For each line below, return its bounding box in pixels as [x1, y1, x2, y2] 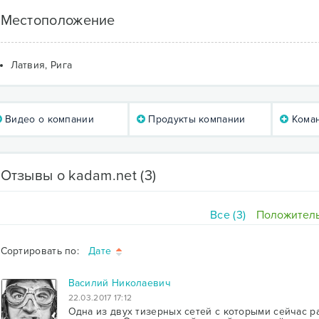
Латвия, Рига [10, 59, 73, 71]
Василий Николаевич [68, 276, 171, 289]
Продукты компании [145, 113, 246, 125]
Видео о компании [1, 113, 94, 125]
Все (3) [210, 208, 246, 222]
